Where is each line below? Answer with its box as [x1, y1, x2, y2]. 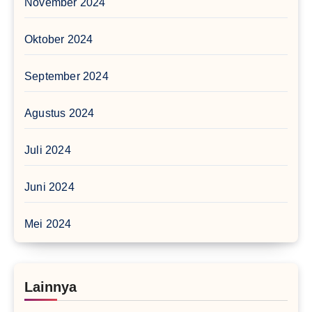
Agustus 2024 [24, 107, 95, 119]
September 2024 [24, 70, 109, 82]
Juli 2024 [24, 143, 71, 156]
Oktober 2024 [24, 33, 93, 45]
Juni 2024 [24, 180, 75, 193]
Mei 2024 [24, 217, 72, 230]
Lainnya [24, 279, 77, 295]
